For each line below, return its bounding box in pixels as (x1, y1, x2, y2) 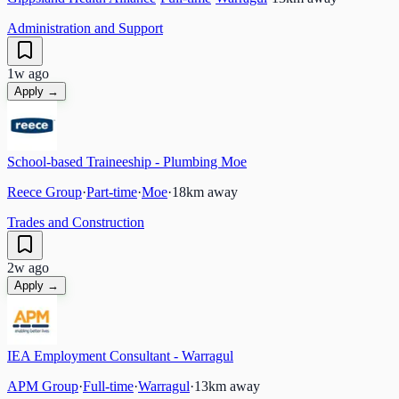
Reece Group (7, 183, 82, 199)
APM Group (7, 378, 78, 394)
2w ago (7, 259, 49, 275)
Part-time (86, 183, 137, 199)
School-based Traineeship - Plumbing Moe (7, 153, 247, 169)
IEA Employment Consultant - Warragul (7, 347, 233, 363)
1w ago (7, 65, 49, 81)
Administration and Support (7, 20, 163, 36)
